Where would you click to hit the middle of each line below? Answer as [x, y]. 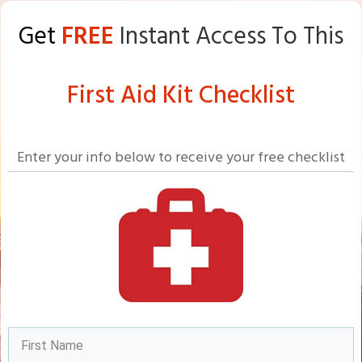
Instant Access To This [229, 37]
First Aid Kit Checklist [181, 96]
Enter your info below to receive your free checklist [181, 158]
